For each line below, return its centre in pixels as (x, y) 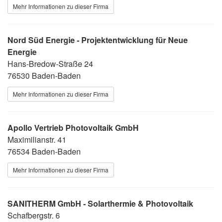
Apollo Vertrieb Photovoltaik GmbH (73, 127)
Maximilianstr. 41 (37, 139)
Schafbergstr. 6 (34, 215)
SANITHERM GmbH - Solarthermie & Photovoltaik (100, 203)
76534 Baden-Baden (44, 151)
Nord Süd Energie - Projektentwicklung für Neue (98, 40)
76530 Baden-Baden (44, 75)
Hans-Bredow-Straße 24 (50, 63)
